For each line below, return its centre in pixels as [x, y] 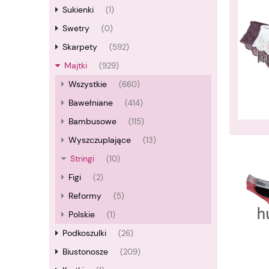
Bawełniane [91, 103]
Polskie [82, 215]
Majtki [76, 66]
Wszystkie [88, 84]
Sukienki [78, 10]
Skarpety [80, 47]
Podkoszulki [84, 233]
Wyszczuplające [100, 140]
